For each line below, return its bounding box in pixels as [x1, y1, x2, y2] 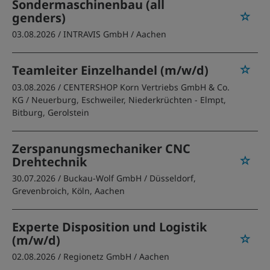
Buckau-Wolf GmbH [63, 172, 142, 184]
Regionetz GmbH [63, 251, 131, 262]
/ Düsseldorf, [144, 172, 196, 184]
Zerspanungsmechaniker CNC [12, 140, 190, 157]
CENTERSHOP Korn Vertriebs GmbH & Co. [63, 81, 230, 93]
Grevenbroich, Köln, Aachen [12, 185, 125, 196]
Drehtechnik [12, 154, 87, 170]
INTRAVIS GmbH [63, 28, 128, 40]
